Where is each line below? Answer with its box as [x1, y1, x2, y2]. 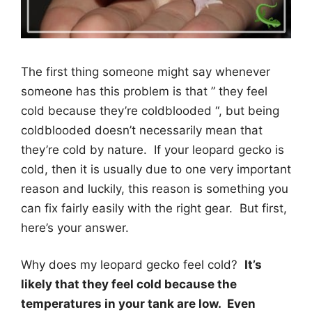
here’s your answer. [21, 220, 129, 235]
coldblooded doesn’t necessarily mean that [21, 123, 263, 137]
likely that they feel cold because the [21, 277, 237, 292]
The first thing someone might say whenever [21, 64, 270, 79]
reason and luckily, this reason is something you [21, 181, 288, 196]
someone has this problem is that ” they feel [21, 84, 267, 98]
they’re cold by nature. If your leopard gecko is [21, 142, 284, 157]
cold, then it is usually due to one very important [21, 162, 291, 176]
